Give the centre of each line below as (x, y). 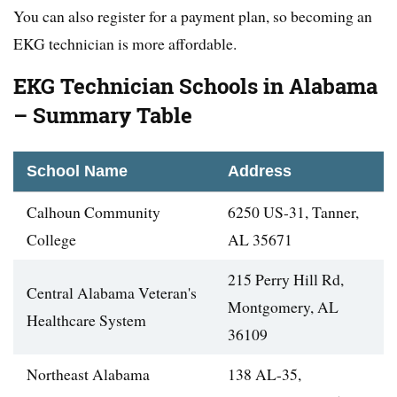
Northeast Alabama (88, 374)
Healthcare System (86, 320)
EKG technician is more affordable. (125, 44)
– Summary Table (103, 116)
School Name (77, 171)
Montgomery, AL (283, 307)
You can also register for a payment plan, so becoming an (193, 16)
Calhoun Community (93, 212)
